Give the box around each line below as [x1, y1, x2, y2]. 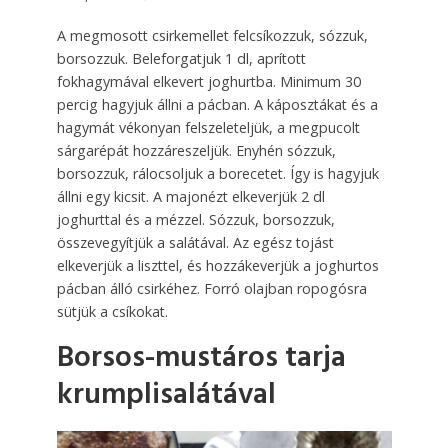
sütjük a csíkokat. [56, 301, 168, 321]
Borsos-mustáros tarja [56, 335, 346, 383]
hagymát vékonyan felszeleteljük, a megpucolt [56, 117, 360, 137]
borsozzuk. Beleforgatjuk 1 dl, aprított [56, 48, 306, 68]
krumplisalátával [56, 372, 276, 420]
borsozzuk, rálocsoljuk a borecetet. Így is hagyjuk [56, 163, 379, 183]
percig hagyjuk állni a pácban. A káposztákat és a [56, 94, 378, 114]
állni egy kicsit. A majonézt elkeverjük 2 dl [56, 186, 325, 206]
